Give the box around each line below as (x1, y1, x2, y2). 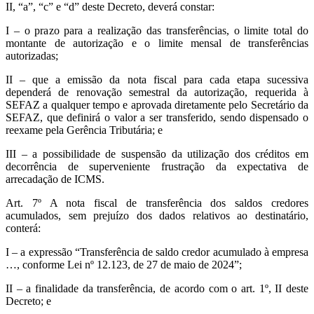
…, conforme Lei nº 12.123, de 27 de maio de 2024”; (6, 259, 242, 271)
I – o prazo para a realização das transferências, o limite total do (6, 25, 308, 37)
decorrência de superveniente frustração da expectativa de (6, 161, 308, 173)
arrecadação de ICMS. (6, 173, 104, 186)
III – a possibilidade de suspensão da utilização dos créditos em (6, 148, 308, 161)
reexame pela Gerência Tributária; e (6, 124, 163, 137)
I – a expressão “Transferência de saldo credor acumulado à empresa (6, 246, 308, 259)
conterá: (6, 222, 41, 235)
